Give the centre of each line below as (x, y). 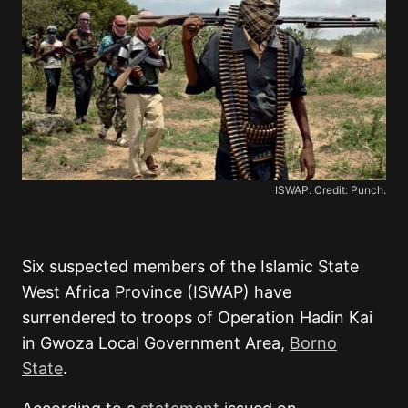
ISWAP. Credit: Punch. (331, 190)
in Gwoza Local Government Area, (156, 343)
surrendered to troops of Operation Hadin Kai (197, 318)
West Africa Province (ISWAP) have (157, 292)
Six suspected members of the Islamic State (190, 267)
